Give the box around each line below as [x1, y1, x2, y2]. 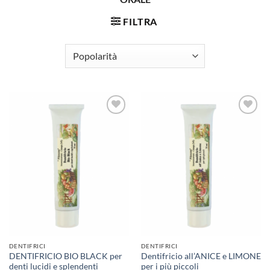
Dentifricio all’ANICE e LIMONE [140, 251, 261, 261]
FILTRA [123, 15, 158, 27]
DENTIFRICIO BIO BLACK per [8, 251, 122, 261]
